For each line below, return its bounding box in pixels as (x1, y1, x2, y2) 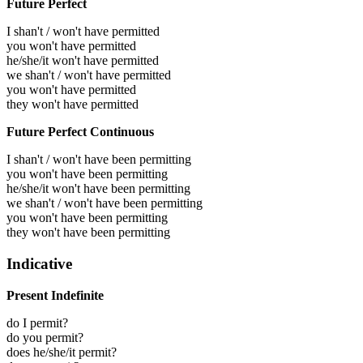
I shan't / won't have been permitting (6, 152, 191, 167)
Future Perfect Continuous (6, 125, 154, 139)
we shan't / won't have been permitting (6, 196, 203, 211)
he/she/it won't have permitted (6, 53, 159, 68)
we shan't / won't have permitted (6, 68, 171, 83)
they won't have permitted (6, 97, 139, 112)
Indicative (6, 254, 72, 272)
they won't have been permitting (6, 225, 170, 240)
